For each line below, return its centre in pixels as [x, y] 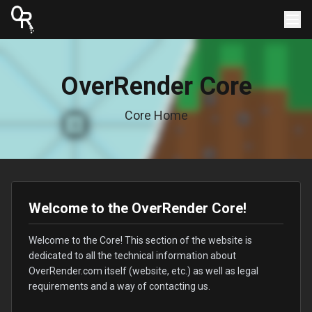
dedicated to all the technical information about [132, 256]
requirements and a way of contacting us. [119, 286]
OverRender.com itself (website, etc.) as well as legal [143, 271]
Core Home [156, 115]
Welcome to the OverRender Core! [138, 208]
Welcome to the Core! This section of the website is [140, 240]
